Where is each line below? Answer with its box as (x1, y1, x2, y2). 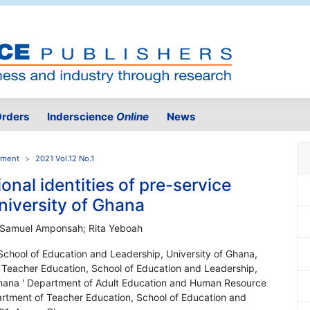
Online (116, 110, 149, 124)
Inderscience (47, 110, 117, 124)
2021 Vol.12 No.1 (35, 154, 94, 164)
